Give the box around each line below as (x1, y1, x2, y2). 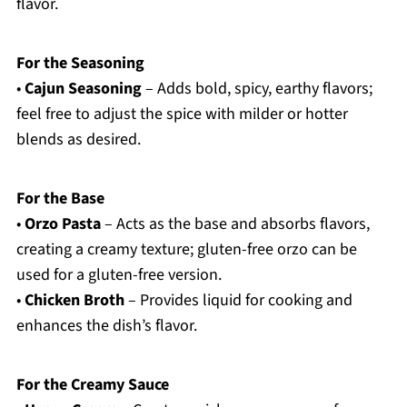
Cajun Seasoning (24, 77, 142, 101)
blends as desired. (15, 128, 141, 152)
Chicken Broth (24, 289, 124, 313)
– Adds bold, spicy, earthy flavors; (141, 77, 372, 101)
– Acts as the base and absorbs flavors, (100, 213, 370, 236)
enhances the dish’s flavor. (15, 314, 197, 338)
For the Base (15, 187, 104, 211)
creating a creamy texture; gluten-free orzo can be (15, 238, 357, 262)
